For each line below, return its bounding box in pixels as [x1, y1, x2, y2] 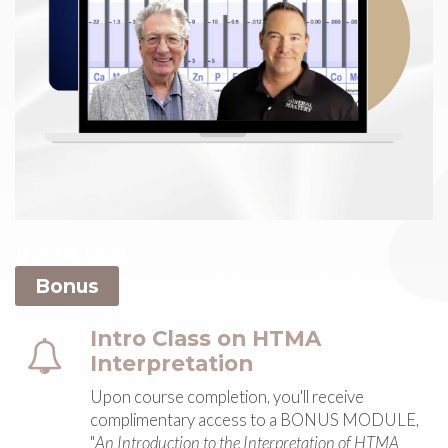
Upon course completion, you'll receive [90, 386, 364, 407]
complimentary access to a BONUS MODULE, [90, 409, 419, 430]
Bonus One [15, 240, 127, 265]
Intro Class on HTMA [90, 324, 321, 351]
